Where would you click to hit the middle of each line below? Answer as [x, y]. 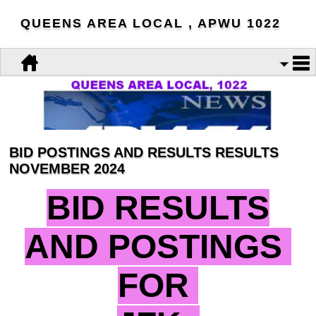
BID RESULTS [158, 208]
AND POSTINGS [158, 247]
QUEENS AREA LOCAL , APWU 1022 [150, 23]
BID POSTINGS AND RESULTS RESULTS [144, 153]
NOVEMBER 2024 [67, 169]
